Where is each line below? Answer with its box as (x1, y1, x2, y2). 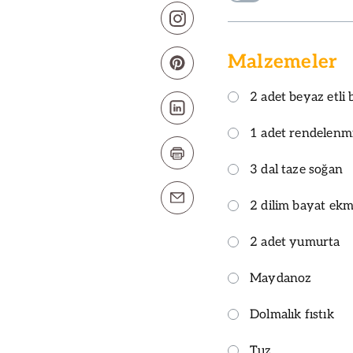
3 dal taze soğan (250, 162, 343, 178)
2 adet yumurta (250, 235, 340, 251)
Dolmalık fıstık (250, 307, 334, 323)
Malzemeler (228, 50, 338, 74)
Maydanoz (250, 271, 312, 287)
